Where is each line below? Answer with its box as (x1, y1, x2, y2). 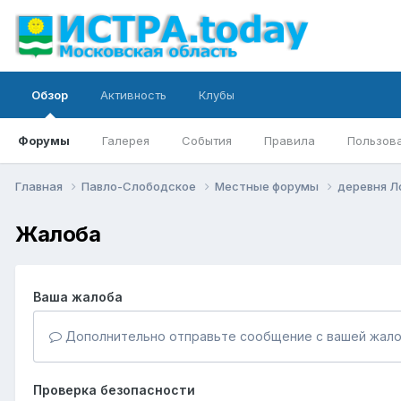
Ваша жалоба (33, 288, 123, 304)
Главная (15, 178, 65, 193)
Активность (100, 88, 166, 102)
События (182, 133, 232, 148)
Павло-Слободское (81, 178, 199, 193)
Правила (264, 133, 315, 148)
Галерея (102, 133, 149, 148)
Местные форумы (215, 178, 321, 193)
